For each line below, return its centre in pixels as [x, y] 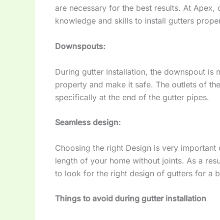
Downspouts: [80, 46]
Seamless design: [88, 123]
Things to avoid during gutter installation [131, 199]
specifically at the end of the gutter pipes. [132, 97]
